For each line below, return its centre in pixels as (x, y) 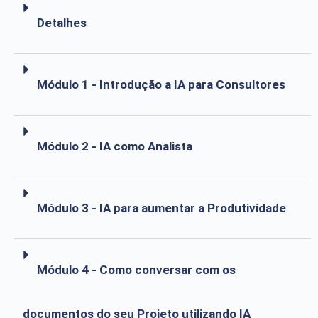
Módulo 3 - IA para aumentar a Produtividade (161, 208)
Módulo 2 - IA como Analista (115, 146)
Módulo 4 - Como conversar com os (136, 269)
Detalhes (62, 22)
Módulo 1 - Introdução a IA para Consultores (161, 84)
